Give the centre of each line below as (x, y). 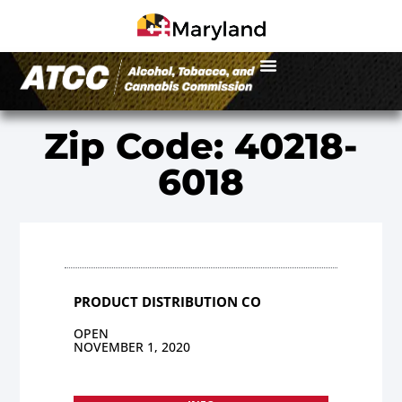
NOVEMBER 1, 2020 (132, 346)
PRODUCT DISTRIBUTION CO (168, 301)
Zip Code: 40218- (201, 145)
